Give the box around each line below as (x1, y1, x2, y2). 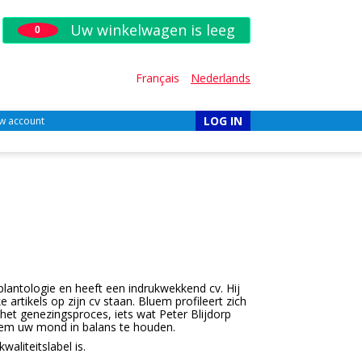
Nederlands (191, 69, 250, 86)
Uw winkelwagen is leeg (65, 20, 235, 40)
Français (136, 69, 179, 86)
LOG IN (204, 112, 242, 128)
